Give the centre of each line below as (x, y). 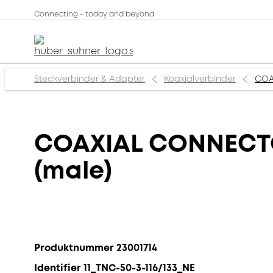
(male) (73, 171)
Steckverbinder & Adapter (90, 79)
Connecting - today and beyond (94, 14)
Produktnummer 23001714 (96, 248)
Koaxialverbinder (200, 79)
